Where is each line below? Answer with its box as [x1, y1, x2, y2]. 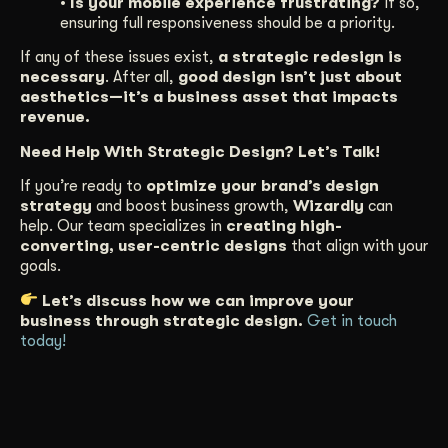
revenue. [20, 108, 90, 127]
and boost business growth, [92, 197, 293, 216]
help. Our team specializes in [20, 217, 226, 236]
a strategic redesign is [218, 48, 402, 67]
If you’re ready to [20, 177, 146, 196]
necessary [20, 68, 105, 87]
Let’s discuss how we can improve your [42, 291, 355, 310]
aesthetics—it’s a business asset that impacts [20, 88, 398, 107]
